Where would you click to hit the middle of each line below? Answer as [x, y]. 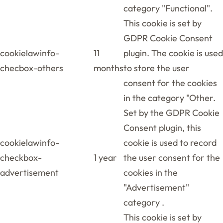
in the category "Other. [169, 98]
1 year [105, 157]
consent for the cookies [170, 83]
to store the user [157, 68]
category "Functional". [168, 8]
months [109, 68]
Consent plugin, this [162, 127]
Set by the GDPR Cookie [171, 112]
